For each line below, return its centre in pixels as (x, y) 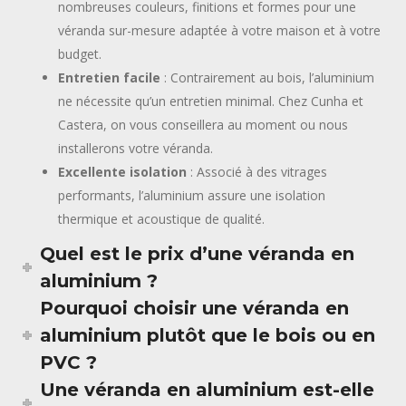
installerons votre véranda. (136, 148)
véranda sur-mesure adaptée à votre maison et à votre (220, 30)
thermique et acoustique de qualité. (162, 219)
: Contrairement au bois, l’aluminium (268, 77)
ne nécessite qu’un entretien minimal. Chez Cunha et (211, 101)
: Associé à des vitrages (257, 172)
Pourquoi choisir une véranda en (195, 308)
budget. (80, 54)
